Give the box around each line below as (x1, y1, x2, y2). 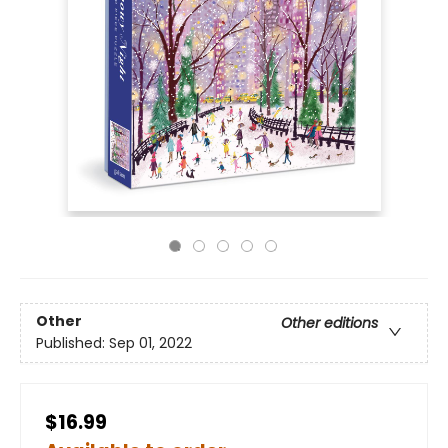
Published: (36, 333, 109, 354)
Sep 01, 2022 (109, 333, 192, 354)
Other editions (281, 313, 378, 334)
